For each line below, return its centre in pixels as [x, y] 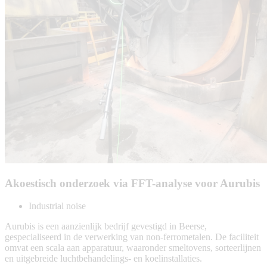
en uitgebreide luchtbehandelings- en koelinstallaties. [103, 259]
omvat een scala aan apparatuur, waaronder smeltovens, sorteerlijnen [133, 248]
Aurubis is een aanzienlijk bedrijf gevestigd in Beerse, [106, 226]
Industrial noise [57, 206]
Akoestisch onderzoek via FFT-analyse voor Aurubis [132, 183]
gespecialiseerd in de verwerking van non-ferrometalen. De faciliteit [132, 237]
